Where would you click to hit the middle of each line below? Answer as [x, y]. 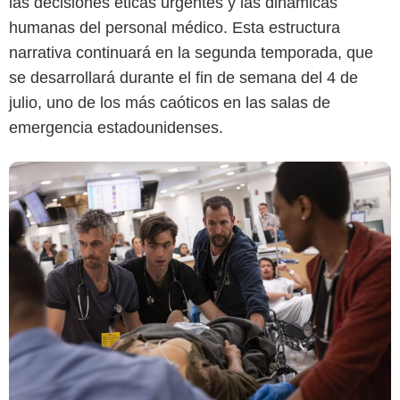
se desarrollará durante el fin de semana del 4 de [183, 78]
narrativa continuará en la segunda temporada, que [191, 53]
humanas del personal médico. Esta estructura [175, 28]
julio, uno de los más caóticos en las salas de [170, 103]
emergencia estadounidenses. [116, 128]
